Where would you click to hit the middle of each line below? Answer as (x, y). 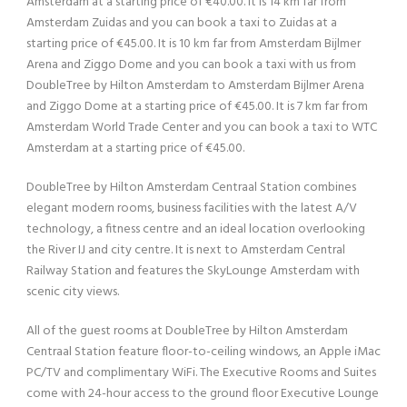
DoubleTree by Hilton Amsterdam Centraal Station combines (191, 187)
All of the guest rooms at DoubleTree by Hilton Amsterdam (187, 331)
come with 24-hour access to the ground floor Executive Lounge (203, 393)
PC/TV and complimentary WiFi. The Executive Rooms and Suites (201, 372)
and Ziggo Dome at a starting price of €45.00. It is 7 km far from (197, 106)
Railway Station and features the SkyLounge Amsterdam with (193, 271)
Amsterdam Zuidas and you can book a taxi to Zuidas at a (182, 23)
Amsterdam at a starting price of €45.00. (135, 148)
